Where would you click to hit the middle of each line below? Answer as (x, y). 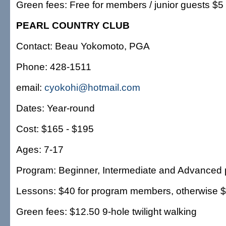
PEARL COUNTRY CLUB (73, 25)
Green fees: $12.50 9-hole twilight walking (106, 211)
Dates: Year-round (55, 108)
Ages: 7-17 (40, 149)
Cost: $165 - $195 (55, 129)
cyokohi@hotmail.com (92, 87)
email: (30, 87)
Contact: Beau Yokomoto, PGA (83, 46)
